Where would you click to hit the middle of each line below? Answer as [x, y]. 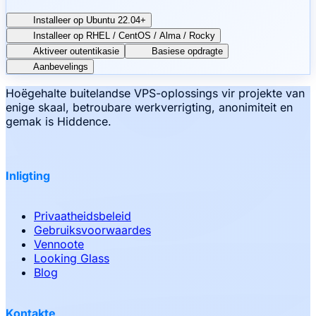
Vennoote [59, 244]
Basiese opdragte [187, 51]
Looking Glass [72, 259]
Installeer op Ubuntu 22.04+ [90, 20]
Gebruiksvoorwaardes [92, 230]
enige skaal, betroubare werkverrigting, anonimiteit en [149, 107]
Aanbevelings [61, 66]
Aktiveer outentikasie [76, 51]
